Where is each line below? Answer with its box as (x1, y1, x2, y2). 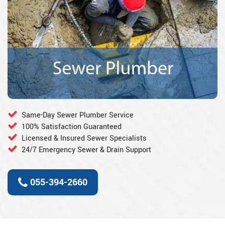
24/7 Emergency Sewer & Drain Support (22, 145, 151, 156)
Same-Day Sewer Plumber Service (22, 110, 134, 121)
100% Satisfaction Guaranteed (22, 122, 122, 133)
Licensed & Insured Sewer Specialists (22, 133, 147, 144)
